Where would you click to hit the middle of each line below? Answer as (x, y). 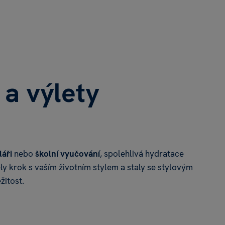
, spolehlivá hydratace (142, 154)
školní (47, 154)
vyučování (80, 154)
